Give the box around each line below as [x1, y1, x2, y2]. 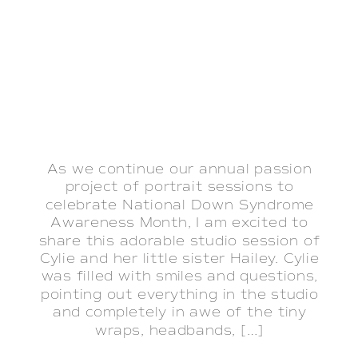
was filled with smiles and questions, [41, 268, 318, 285]
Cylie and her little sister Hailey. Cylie [39, 250, 320, 268]
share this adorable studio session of [38, 233, 320, 250]
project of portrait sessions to [65, 178, 294, 196]
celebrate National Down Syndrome [46, 197, 314, 214]
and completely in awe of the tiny [52, 304, 307, 321]
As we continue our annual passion [46, 161, 312, 178]
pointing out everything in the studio [40, 286, 319, 304]
